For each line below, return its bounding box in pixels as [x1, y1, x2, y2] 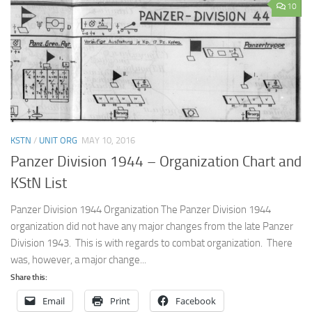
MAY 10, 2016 [81, 135, 135, 146]
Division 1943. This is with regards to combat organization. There [10, 236, 292, 249]
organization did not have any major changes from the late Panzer [10, 219, 293, 233]
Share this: [10, 272, 47, 282]
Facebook [175, 294, 216, 307]
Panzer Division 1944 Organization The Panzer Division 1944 [10, 203, 271, 216]
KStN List [10, 174, 67, 192]
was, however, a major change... [10, 253, 146, 266]
